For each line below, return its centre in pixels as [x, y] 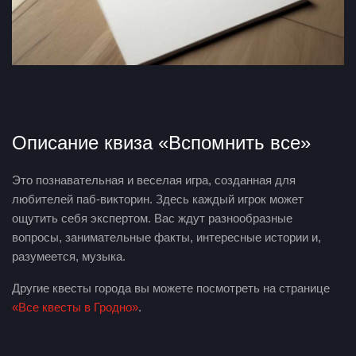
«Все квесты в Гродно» [75, 307]
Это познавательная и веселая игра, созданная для [154, 180]
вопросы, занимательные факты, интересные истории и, [166, 237]
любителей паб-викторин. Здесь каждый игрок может [158, 199]
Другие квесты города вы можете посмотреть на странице [171, 288]
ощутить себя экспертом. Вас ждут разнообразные [152, 218]
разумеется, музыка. [69, 256]
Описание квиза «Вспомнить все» [161, 142]
